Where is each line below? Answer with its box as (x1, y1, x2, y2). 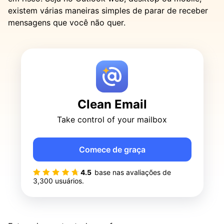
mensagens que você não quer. (8, 17, 125, 27)
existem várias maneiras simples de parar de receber (8, 5, 208, 15)
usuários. (52, 176, 84, 185)
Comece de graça (78, 144, 145, 154)
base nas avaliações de (94, 168, 171, 176)
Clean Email (77, 97, 147, 111)
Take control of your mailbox (57, 114, 167, 124)
